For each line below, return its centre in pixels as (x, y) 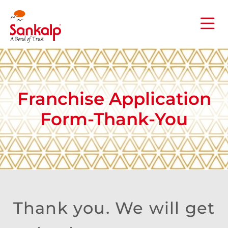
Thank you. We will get (114, 208)
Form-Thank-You (114, 119)
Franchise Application (114, 99)
